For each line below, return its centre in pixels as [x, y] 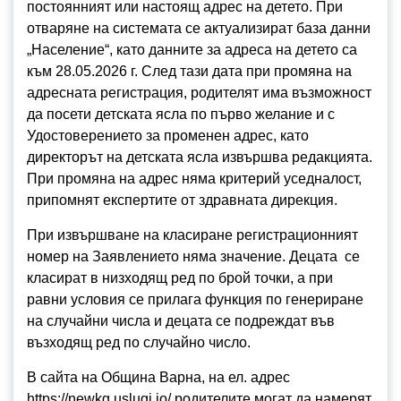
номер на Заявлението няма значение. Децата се [193, 257]
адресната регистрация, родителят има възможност [199, 93]
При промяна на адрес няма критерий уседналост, [194, 179]
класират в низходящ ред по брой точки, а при [180, 278]
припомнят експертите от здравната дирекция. [184, 200]
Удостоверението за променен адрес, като [168, 136]
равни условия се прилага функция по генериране [195, 300]
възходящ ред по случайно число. [139, 343]
